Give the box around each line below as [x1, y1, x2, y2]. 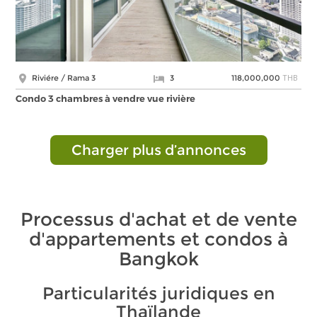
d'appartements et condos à [29, 228, 288, 251]
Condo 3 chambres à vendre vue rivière [16, 93, 196, 105]
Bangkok [118, 248, 199, 271]
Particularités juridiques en [42, 283, 275, 304]
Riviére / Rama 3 [30, 73, 96, 83]
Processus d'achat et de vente [20, 208, 297, 231]
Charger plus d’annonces [71, 142, 246, 159]
